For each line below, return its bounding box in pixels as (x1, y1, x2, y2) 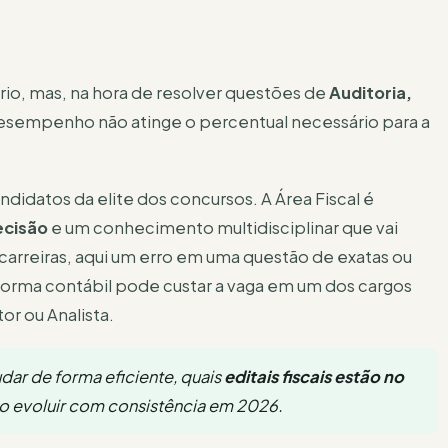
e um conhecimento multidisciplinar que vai (48, 216, 398, 238)
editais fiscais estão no (224, 365, 404, 387)
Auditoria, (329, 81, 412, 103)
